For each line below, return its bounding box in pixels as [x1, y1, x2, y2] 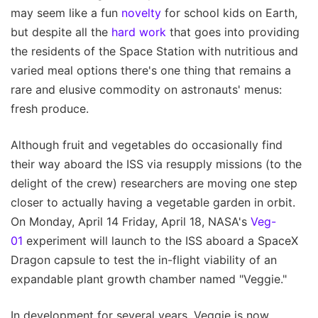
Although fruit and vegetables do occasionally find [11, 138, 283, 153]
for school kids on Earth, [161, 6, 297, 21]
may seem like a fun [11, 6, 121, 21]
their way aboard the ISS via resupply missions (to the [11, 157, 302, 172]
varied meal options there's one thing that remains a [11, 63, 291, 78]
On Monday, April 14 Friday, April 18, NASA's [11, 214, 251, 229]
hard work [111, 25, 166, 40]
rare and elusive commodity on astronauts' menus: [11, 82, 282, 97]
